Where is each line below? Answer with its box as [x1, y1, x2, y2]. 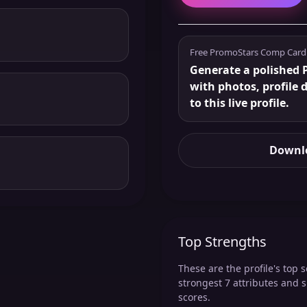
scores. [178, 291, 210, 304]
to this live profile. [190, 95, 289, 111]
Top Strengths [178, 232, 267, 251]
